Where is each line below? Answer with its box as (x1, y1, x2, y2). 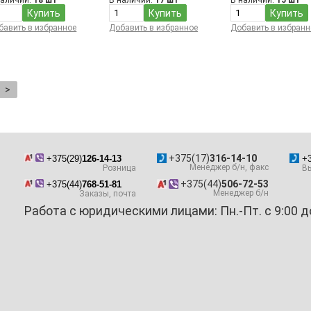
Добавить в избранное (109, 23, 199, 33)
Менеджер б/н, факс (189, 162, 269, 173)
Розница (102, 163, 136, 174)
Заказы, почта (78, 189, 136, 199)
